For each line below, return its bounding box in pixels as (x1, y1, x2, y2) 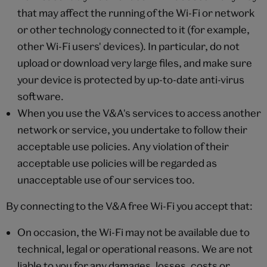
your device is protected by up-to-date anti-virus (17, 73, 244, 86)
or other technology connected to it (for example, (17, 23, 250, 36)
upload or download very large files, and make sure (17, 56, 252, 69)
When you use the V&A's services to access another (17, 106, 261, 119)
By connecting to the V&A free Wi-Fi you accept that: (6, 199, 253, 212)
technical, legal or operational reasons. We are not (17, 242, 253, 255)
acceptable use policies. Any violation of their (17, 139, 229, 153)
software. (17, 89, 64, 103)
